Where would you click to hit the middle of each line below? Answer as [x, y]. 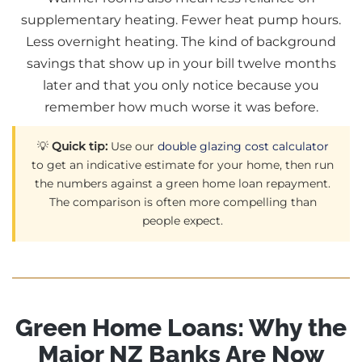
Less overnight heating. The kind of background [181, 41]
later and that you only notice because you [181, 85]
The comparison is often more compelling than [183, 202]
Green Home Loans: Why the [181, 327]
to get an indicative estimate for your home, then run [183, 164]
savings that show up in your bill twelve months [181, 63]
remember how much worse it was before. [181, 107]
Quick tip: [79, 146]
